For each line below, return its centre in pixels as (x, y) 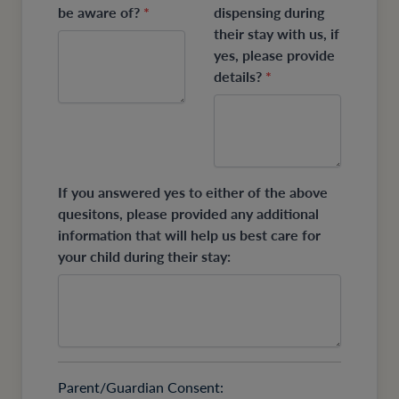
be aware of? (101, 12)
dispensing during (269, 12)
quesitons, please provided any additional (188, 214)
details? (240, 77)
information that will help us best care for (189, 235)
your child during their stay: (144, 256)
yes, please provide (274, 55)
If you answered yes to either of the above (193, 192)
